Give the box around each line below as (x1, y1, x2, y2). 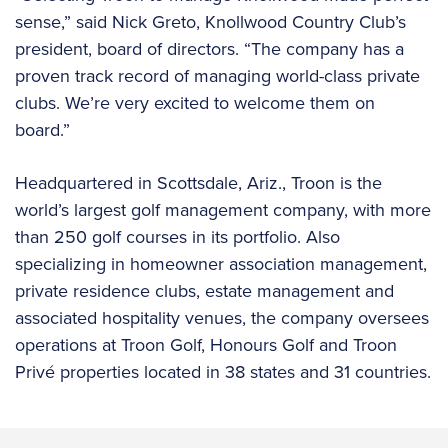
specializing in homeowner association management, (15, 250, 427, 277)
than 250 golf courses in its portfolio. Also (15, 223, 340, 250)
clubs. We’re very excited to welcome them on (15, 89, 375, 116)
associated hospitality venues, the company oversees (15, 304, 429, 331)
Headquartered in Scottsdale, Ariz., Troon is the (15, 169, 382, 196)
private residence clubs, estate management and (15, 277, 394, 304)
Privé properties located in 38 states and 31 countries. (15, 358, 431, 385)
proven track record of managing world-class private (15, 62, 420, 89)
